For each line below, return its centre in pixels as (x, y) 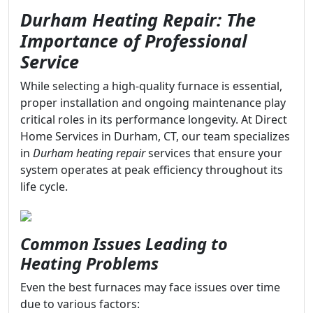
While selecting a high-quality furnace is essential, (151, 86)
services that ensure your (214, 153)
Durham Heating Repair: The (138, 20)
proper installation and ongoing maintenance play (153, 103)
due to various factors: (80, 304)
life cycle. (44, 187)
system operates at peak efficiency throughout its (152, 170)
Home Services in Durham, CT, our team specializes (155, 136)
